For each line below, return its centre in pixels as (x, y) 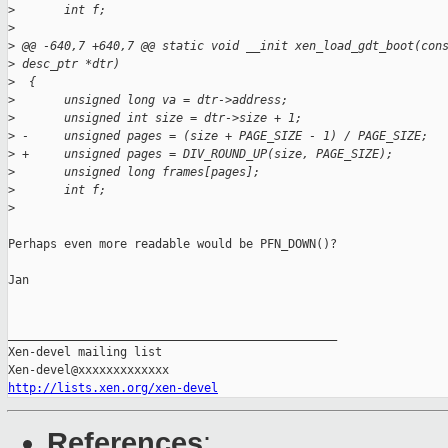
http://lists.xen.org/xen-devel (113, 388)
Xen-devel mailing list (85, 352)
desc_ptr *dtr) (67, 64)
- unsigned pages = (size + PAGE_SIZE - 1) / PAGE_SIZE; (221, 136)
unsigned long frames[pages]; (137, 172)
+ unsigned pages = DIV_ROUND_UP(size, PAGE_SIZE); (204, 154)
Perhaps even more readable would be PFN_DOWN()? (172, 244)
